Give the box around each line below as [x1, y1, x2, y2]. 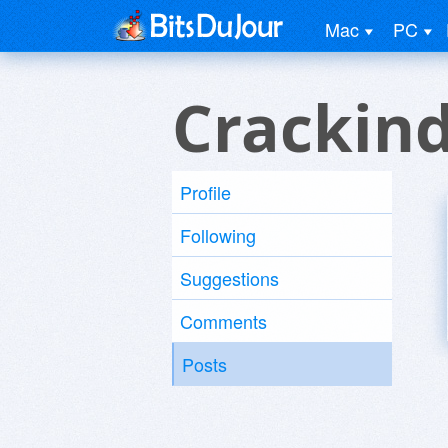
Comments [180, 308, 267, 334]
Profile [180, 179, 231, 205]
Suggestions [180, 265, 279, 291]
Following [180, 222, 256, 248]
